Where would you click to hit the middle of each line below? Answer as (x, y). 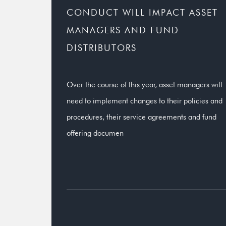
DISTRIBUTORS (102, 48)
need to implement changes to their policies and (145, 101)
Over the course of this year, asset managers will (145, 84)
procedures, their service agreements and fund (142, 117)
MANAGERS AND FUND (123, 30)
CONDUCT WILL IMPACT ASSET (142, 12)
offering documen (95, 133)
